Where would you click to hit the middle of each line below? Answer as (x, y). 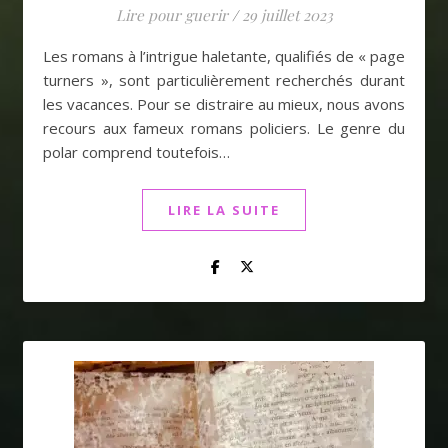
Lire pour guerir (171, 15)
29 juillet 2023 (287, 15)
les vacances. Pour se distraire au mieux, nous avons (224, 104)
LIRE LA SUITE (224, 210)
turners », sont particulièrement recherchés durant (224, 80)
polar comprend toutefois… (136, 152)
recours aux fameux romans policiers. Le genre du (224, 128)
